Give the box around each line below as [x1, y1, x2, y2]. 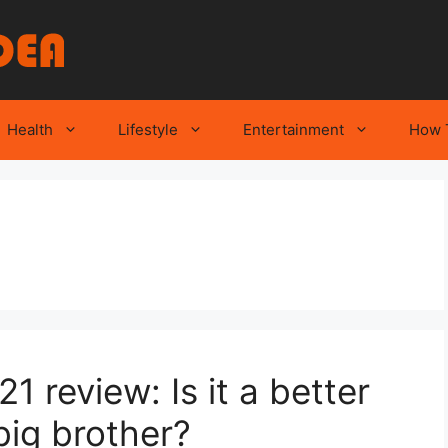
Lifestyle [118, 120, 178, 139]
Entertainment [243, 120, 344, 139]
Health [7, 120, 53, 139]
